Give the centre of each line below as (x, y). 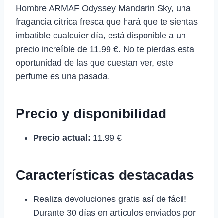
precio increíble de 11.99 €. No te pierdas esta (105, 49)
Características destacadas (105, 175)
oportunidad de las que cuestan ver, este (94, 63)
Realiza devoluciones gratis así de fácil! (110, 199)
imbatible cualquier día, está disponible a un (101, 35)
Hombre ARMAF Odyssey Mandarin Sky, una (103, 8)
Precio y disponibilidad (91, 113)
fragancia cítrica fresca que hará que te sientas (107, 22)
